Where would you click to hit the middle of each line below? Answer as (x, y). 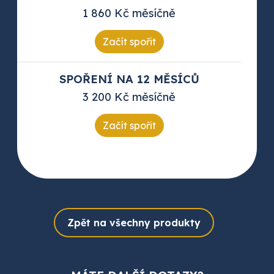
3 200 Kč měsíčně (129, 97)
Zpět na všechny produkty (134, 223)
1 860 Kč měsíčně (129, 13)
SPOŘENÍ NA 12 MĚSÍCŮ (129, 80)
